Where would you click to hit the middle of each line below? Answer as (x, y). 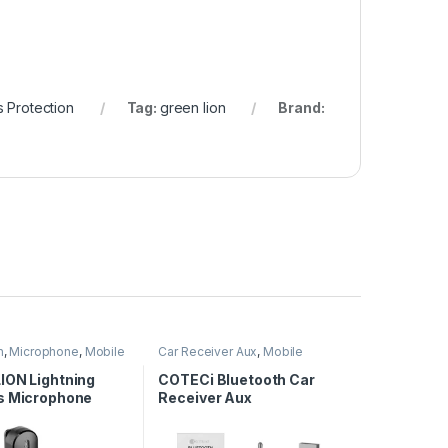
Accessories (194, 364)
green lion (192, 108)
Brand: (301, 108)
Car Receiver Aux (208, 352)
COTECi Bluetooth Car (236, 379)
